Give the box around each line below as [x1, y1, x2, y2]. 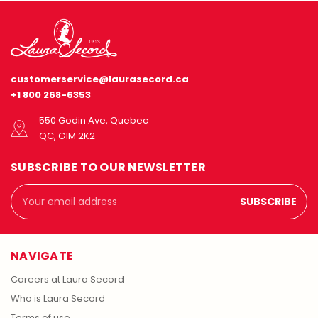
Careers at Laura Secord [11, 273, 124, 287]
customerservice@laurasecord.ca [11, 72, 189, 87]
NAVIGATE [11, 248, 73, 265]
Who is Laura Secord [11, 292, 105, 306]
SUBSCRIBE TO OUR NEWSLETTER [11, 159, 206, 176]
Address [11, 199, 50, 214]
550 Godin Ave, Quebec [39, 114, 148, 128]
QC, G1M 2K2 [39, 129, 95, 143]
